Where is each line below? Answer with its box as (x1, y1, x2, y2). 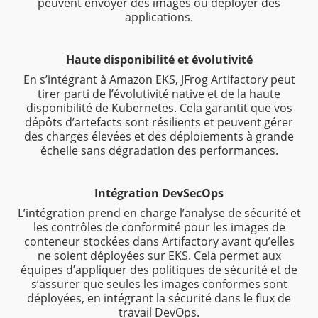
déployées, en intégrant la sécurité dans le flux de (27, 290, 291, 307)
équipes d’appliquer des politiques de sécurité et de (21, 262, 297, 278)
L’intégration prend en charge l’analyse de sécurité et (17, 205, 301, 221)
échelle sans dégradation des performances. (40, 143, 278, 159)
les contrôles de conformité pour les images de (33, 219, 285, 236)
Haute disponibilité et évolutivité (65, 52, 253, 68)
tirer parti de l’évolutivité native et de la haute (38, 86, 280, 102)
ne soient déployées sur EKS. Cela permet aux (37, 248, 281, 264)
